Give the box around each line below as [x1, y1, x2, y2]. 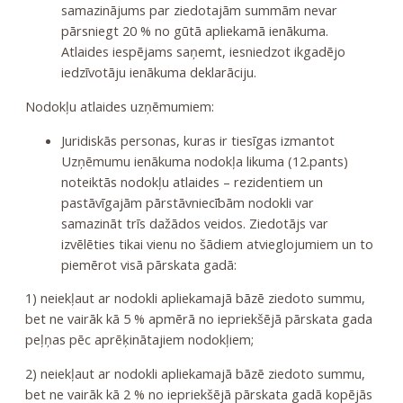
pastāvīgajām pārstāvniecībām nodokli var [60, 193, 314, 211]
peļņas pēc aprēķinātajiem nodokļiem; [24, 330, 254, 349]
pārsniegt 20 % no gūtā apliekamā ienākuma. [60, 22, 328, 40]
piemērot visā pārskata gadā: [60, 255, 237, 273]
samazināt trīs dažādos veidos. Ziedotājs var [60, 213, 328, 232]
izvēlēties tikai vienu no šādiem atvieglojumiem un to [60, 234, 373, 253]
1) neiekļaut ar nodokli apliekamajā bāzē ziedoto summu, [24, 289, 365, 308]
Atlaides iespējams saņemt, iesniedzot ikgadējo [60, 42, 345, 61]
